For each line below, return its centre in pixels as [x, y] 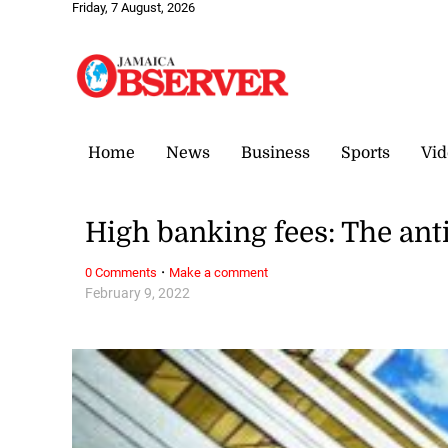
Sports [365, 152]
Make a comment [219, 272]
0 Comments [121, 272]
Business [275, 152]
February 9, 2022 [138, 293]
